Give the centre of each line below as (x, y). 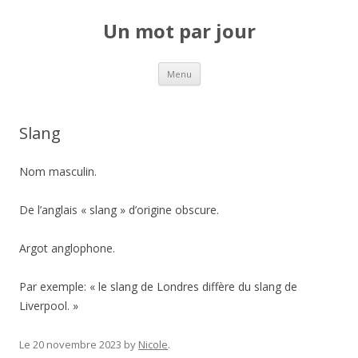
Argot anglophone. (67, 248)
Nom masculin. (58, 171)
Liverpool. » (49, 306)
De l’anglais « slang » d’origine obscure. (119, 210)
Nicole (153, 344)
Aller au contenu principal (265, 68)
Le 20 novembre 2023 (70, 344)
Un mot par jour (179, 31)
